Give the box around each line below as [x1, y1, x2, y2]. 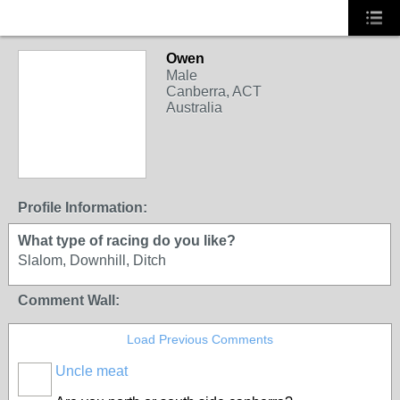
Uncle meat [55, 363, 128, 379]
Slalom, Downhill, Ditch [18, 253, 166, 268]
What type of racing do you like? [18, 233, 236, 248]
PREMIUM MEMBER [31, 155, 133, 168]
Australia [166, 100, 222, 115]
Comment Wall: [18, 293, 120, 308]
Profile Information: [18, 200, 147, 215]
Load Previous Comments [127, 332, 273, 346]
